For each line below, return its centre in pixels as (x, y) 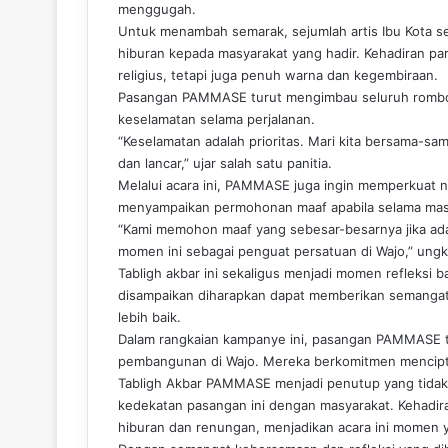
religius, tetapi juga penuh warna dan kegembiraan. (278, 75)
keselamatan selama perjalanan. (216, 119)
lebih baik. (149, 317)
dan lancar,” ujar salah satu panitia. (225, 163)
